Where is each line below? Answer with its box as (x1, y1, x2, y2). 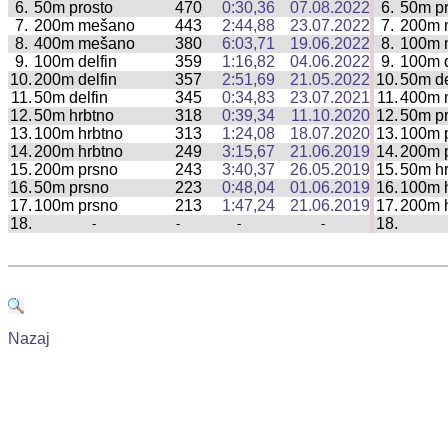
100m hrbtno (34, 125, 123, 143)
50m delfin (34, 89, 108, 107)
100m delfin (34, 53, 117, 71)
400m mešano (34, 35, 135, 53)
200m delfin (34, 71, 117, 89)
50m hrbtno (34, 107, 114, 125)
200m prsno (34, 161, 118, 179)
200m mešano (34, 17, 135, 35)
